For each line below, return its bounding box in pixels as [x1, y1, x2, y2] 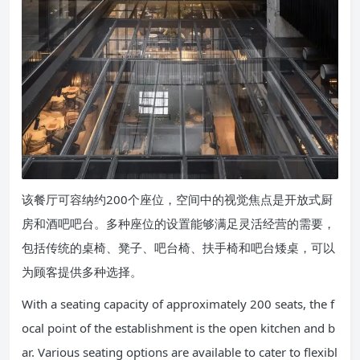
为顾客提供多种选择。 [22, 264, 142, 280]
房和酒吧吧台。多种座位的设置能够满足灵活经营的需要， [22, 215, 335, 232]
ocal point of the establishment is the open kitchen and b [22, 320, 335, 337]
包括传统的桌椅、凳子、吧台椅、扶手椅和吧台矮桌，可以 [22, 239, 335, 256]
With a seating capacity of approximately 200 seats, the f [22, 296, 334, 313]
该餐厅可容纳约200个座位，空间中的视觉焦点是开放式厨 [22, 191, 333, 208]
